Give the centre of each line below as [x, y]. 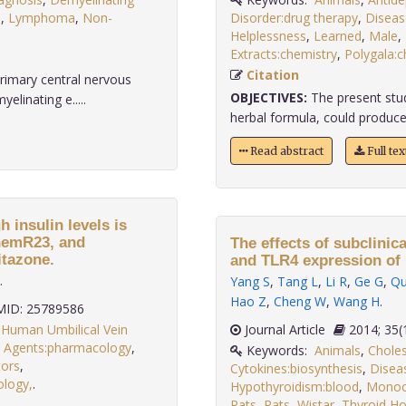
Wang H [356, 301]
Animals [337, 350]
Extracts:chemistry [283, 54]
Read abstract [285, 151]
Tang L [297, 281]
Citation [272, 75]
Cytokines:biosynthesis [296, 368]
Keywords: [278, 350]
